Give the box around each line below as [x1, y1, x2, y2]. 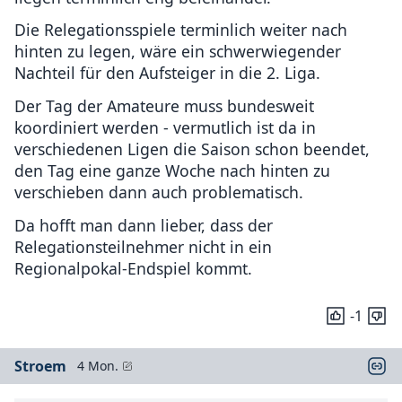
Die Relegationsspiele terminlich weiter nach [14, 19, 347, 41]
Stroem [14, 355, 66, 376]
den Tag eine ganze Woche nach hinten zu [14, 160, 330, 182]
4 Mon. [77, 356, 118, 374]
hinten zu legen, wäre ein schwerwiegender [14, 40, 341, 63]
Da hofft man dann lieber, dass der [14, 214, 273, 236]
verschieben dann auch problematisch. [14, 181, 303, 204]
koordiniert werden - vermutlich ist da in [14, 117, 316, 139]
